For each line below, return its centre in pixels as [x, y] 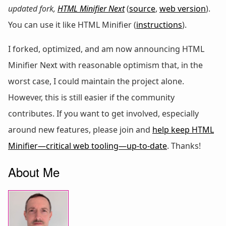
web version [183, 8]
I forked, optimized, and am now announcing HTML [106, 49]
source [142, 8]
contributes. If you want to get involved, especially [103, 113]
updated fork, [33, 8]
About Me [34, 172]
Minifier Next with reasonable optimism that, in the [105, 65]
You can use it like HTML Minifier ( [72, 24]
